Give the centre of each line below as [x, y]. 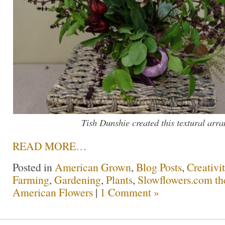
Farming [31, 179]
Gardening [78, 179]
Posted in [34, 167]
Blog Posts [159, 167]
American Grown [93, 167]
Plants [119, 179]
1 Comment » [130, 192]
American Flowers [53, 192]
